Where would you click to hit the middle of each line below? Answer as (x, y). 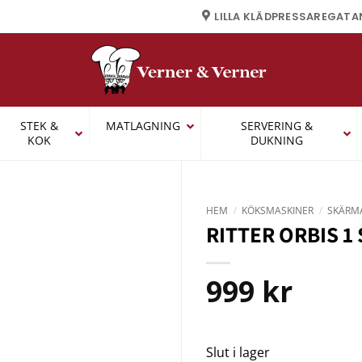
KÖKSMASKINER (278, 210)
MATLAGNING (143, 126)
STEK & (39, 126)
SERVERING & (276, 126)
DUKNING (276, 140)
